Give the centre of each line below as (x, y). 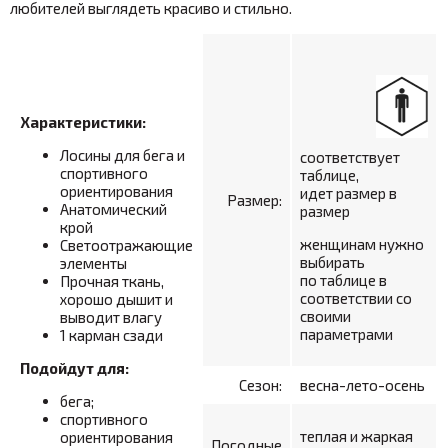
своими (325, 315)
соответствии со (356, 297)
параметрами (346, 333)
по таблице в (343, 279)
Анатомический (113, 208)
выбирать (332, 261)
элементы (93, 262)
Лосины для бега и (122, 154)
